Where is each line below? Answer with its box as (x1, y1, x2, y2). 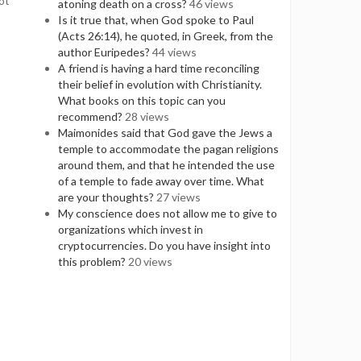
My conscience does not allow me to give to (58, 206, 278, 220)
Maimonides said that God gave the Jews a (58, 126, 273, 139)
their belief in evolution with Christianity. (58, 77, 263, 91)
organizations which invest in (58, 222, 204, 236)
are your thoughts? (58, 190, 155, 204)
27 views (156, 190, 201, 204)
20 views (128, 255, 173, 268)
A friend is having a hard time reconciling (58, 61, 260, 75)
